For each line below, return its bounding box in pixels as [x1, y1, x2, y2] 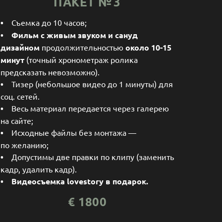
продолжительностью [42, 42, 125, 52]
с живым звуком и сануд [41, 29, 138, 40]
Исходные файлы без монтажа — [3, 127, 136, 137]
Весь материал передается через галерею [3, 103, 169, 113]
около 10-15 [125, 42, 173, 53]
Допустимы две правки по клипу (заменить [11, 151, 174, 162]
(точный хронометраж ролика [26, 54, 138, 64]
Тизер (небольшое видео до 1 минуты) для [3, 78, 173, 89]
